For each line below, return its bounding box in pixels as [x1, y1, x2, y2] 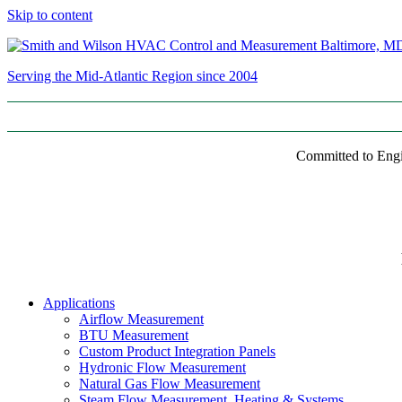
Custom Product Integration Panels [79, 344, 275, 360]
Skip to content [7, 7, 92, 22]
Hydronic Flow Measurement [79, 360, 246, 376]
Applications [43, 295, 115, 311]
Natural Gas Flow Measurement [79, 376, 260, 392]
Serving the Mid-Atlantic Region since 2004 [7, 68, 258, 83]
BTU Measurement [79, 328, 188, 344]
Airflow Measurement [79, 311, 204, 328]
